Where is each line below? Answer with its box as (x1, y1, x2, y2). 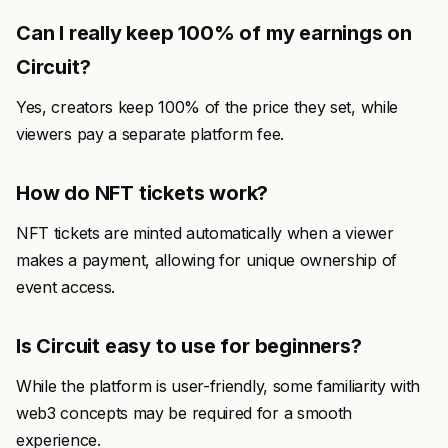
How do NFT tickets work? (16, 181, 269, 205)
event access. (16, 277, 115, 297)
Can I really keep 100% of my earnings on (16, 21, 412, 45)
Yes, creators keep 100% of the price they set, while (16, 97, 398, 117)
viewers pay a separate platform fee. (16, 124, 284, 144)
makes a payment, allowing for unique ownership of (16, 250, 397, 270)
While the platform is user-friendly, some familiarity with (16, 376, 421, 396)
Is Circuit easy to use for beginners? (16, 334, 362, 358)
